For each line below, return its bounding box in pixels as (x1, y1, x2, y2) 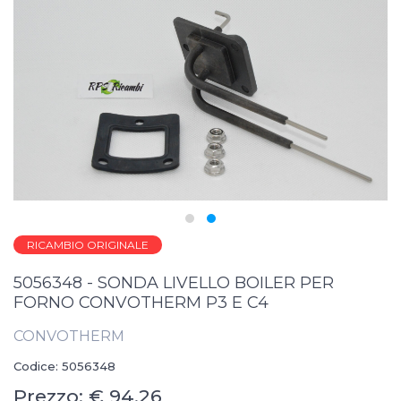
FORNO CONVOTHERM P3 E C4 (13, 292, 269, 312)
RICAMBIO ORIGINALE (27, 237, 149, 252)
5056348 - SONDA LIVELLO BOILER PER (13, 272, 334, 293)
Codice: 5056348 (13, 358, 115, 373)
